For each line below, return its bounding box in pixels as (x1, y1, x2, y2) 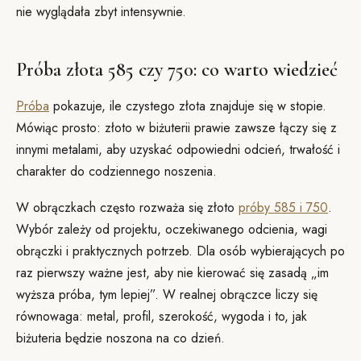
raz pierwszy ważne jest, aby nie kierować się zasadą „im (16, 263, 329, 282)
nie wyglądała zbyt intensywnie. (16, 2, 186, 21)
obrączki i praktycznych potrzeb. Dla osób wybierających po (16, 242, 345, 260)
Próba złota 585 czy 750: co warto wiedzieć (16, 58, 338, 81)
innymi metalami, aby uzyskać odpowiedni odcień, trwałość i (16, 140, 340, 159)
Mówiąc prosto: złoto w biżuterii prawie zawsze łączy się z (16, 118, 337, 137)
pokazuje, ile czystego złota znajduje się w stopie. (49, 97, 326, 115)
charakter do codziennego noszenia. (16, 162, 217, 180)
